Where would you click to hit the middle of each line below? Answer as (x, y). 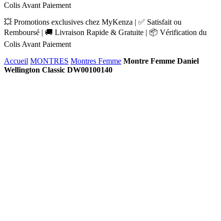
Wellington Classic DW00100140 (58, 70)
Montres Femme (96, 61)
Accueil (16, 61)
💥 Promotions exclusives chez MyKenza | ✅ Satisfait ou (93, 22)
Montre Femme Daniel (161, 61)
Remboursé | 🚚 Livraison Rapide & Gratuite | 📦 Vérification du (105, 32)
